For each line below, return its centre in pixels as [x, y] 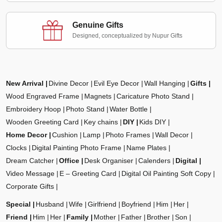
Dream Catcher [30, 161]
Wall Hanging [165, 83]
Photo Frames [128, 135]
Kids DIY [153, 122]
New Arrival [25, 83]
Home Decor [27, 135]
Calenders [154, 161]
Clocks [16, 148]
